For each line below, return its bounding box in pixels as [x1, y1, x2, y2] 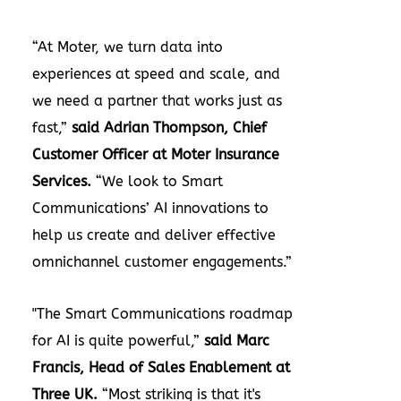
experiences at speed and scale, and [32, 64, 280, 82]
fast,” [32, 118, 72, 136]
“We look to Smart [96, 172, 223, 190]
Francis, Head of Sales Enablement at [32, 358, 290, 376]
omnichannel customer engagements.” [32, 252, 292, 270]
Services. [32, 172, 96, 190]
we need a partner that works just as [32, 91, 282, 109]
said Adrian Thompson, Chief [72, 118, 267, 136]
